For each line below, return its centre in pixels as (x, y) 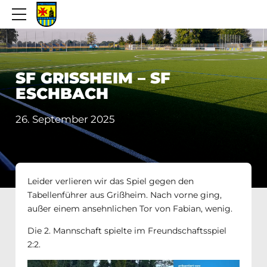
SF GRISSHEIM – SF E (93, 78)
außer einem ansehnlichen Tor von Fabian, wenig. (130, 208)
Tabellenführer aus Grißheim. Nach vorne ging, (125, 195)
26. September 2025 (65, 119)
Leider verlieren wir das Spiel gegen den (111, 181)
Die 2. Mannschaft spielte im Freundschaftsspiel (127, 230)
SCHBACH (56, 94)
